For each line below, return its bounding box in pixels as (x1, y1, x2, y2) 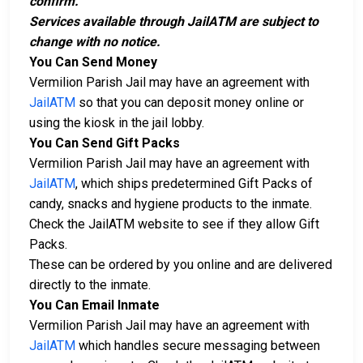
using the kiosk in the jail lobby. (29, 115, 204, 131)
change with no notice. (29, 34, 160, 50)
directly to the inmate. (29, 277, 151, 293)
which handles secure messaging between (75, 338, 320, 354)
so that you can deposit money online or (75, 95, 304, 111)
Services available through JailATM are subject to (29, 14, 318, 30)
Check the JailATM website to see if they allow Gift (29, 216, 319, 233)
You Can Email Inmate (29, 297, 160, 314)
